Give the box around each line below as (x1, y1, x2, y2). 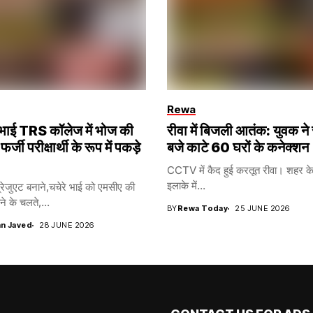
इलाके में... (167, 179, 205, 193)
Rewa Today (177, 203, 228, 214)
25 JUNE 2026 (235, 203, 290, 214)
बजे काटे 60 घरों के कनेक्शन (167, 139, 309, 156)
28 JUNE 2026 (39, 220, 94, 231)
